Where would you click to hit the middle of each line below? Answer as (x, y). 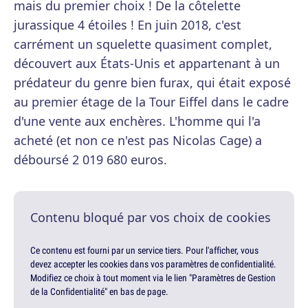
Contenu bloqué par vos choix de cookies (151, 218)
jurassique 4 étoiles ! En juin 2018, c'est (128, 25)
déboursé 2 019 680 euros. (90, 160)
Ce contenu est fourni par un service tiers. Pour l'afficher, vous (144, 251)
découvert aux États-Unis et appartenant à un (147, 64)
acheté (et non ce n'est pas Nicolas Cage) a (138, 141)
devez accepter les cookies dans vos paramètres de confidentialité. (153, 264)
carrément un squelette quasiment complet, (143, 44)
